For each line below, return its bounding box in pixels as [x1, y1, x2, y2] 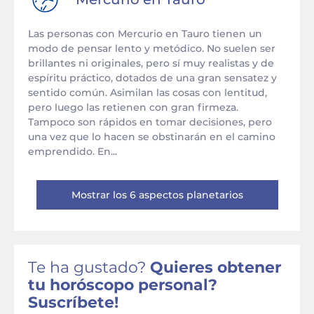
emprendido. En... [28, 145, 117, 158]
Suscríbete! [28, 293, 118, 312]
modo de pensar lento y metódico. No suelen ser [28, 42, 275, 55]
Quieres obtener [150, 258, 281, 277]
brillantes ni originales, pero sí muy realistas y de [28, 57, 274, 69]
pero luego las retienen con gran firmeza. [28, 101, 238, 114]
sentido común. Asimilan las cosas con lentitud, [28, 86, 267, 99]
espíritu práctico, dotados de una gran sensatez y [28, 71, 277, 84]
